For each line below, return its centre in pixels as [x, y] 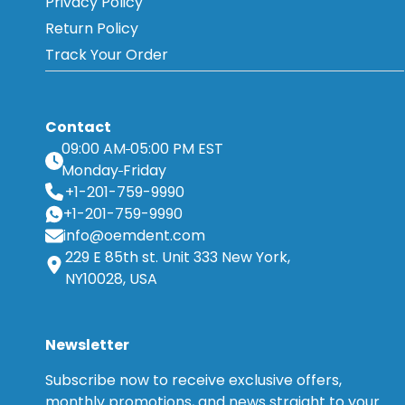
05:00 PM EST [176, 149]
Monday [89, 171]
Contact [78, 127]
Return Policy [91, 29]
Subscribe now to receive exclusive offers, [193, 381]
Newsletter [87, 345]
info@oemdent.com [134, 236]
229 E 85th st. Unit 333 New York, [177, 258]
